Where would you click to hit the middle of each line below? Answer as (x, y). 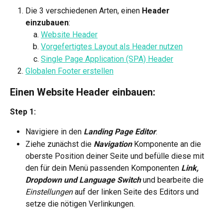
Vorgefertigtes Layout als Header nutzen (112, 47)
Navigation (113, 144)
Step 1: (23, 111)
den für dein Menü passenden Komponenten (103, 168)
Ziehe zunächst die (59, 144)
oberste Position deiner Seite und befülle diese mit (116, 156)
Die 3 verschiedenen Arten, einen (84, 11)
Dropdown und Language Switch (84, 180)
